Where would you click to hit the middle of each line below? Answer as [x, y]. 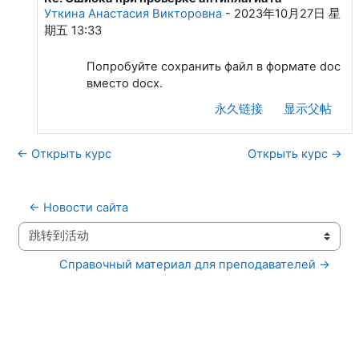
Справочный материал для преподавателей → [195, 264]
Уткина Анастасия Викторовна [133, 13]
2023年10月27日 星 [287, 13]
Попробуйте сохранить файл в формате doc [213, 66]
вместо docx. [124, 83]
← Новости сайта [79, 207]
